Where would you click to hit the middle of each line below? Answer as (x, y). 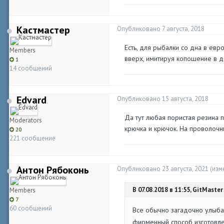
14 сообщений (31, 68)
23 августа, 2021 (185, 169)
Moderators (26, 120)
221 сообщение (32, 138)
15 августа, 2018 (185, 99)
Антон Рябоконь (53, 170)
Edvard (31, 100)
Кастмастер (43, 30)
